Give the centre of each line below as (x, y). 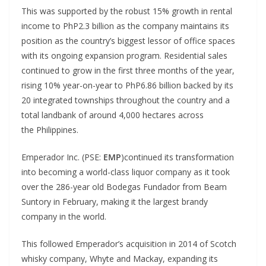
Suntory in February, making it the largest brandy (115, 202)
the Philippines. (50, 130)
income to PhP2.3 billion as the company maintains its (125, 26)
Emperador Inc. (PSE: (62, 157)
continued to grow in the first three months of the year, (128, 70)
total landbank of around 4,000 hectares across (113, 115)
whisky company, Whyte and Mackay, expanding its (120, 259)
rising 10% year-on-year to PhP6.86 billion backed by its (127, 85)
